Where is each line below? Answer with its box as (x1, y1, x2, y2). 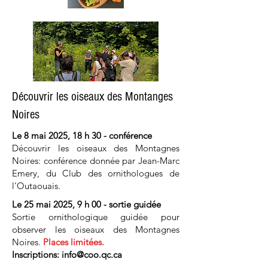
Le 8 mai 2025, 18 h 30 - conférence (12, 130, 152, 141)
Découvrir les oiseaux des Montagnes (12, 142, 179, 154)
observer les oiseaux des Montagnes (12, 224, 179, 235)
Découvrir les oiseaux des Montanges (12, 90, 173, 103)
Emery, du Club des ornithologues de (12, 167, 179, 179)
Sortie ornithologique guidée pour (12, 211, 179, 223)
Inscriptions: (12, 249, 62, 260)
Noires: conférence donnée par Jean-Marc (12, 155, 179, 166)
